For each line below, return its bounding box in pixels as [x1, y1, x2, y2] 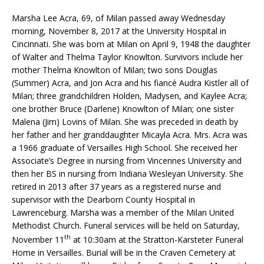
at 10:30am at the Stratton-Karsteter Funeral [71, 233, 243, 245]
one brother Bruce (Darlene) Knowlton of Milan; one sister [12, 103, 234, 115]
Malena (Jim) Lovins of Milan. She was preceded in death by [12, 116, 238, 128]
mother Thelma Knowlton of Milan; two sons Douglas [12, 64, 217, 76]
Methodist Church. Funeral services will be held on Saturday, [12, 220, 240, 232]
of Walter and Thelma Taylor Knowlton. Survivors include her [12, 51, 243, 63]
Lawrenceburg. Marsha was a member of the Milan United [12, 207, 234, 219]
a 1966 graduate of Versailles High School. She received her [12, 142, 237, 154]
